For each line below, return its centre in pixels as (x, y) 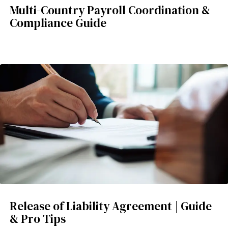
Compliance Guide (58, 23)
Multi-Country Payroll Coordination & (110, 10)
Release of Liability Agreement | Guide (111, 206)
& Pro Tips (38, 219)
